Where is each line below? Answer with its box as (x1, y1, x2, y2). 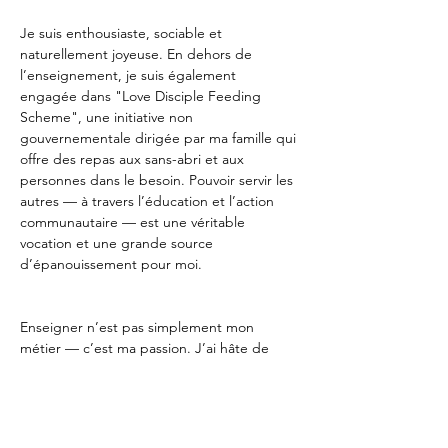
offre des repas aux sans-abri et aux (20, 150, 248, 168)
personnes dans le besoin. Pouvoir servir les (20, 171, 297, 189)
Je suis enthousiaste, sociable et (20, 24, 226, 42)
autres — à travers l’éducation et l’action (20, 192, 278, 210)
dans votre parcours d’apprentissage (20, 381, 256, 399)
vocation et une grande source (20, 234, 217, 252)
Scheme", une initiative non (20, 108, 197, 126)
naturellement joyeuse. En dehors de (20, 45, 256, 63)
